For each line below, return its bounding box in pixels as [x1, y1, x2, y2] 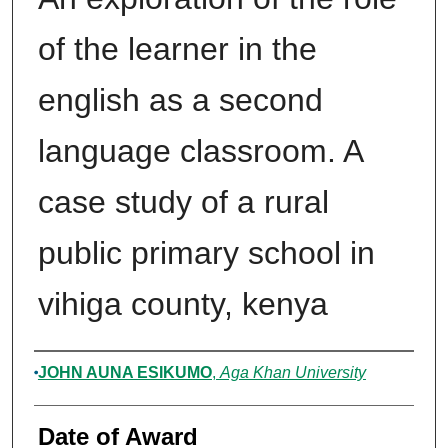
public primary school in [37, 235, 375, 272]
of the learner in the [37, 31, 317, 68]
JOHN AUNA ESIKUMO [37, 364, 212, 382]
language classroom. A [37, 133, 362, 170]
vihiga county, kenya [37, 286, 328, 323]
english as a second [37, 82, 323, 119]
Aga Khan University [219, 364, 366, 382]
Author [33, 357, 104, 385]
